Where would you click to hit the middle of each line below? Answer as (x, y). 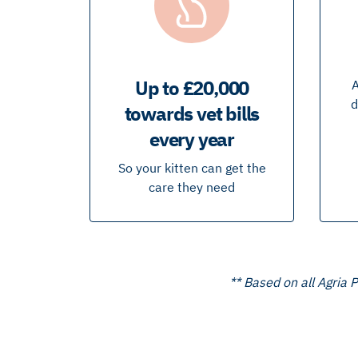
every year (191, 139)
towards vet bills (192, 113)
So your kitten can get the (192, 167)
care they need (192, 187)
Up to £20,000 (192, 88)
